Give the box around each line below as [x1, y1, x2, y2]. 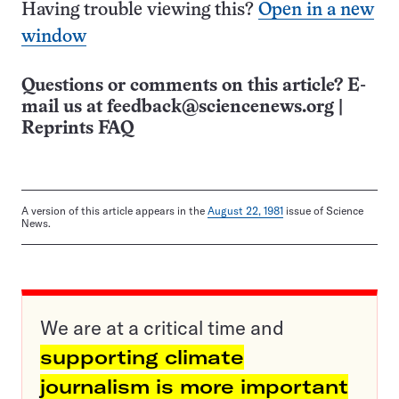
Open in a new [258, 2, 374, 20]
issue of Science [283, 204, 363, 218]
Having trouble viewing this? [21, 2, 258, 20]
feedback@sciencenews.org [107, 99, 334, 117]
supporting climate [40, 345, 244, 370]
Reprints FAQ [21, 120, 134, 138]
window [21, 28, 86, 46]
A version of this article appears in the [21, 204, 208, 218]
